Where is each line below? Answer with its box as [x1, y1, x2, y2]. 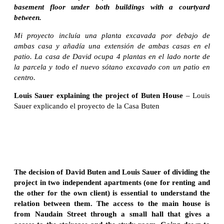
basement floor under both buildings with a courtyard [14, 2, 210, 11]
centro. [14, 73, 35, 81]
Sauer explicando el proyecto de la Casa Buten [14, 101, 159, 110]
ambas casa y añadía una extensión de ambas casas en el [14, 41, 210, 50]
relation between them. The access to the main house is [14, 199, 210, 207]
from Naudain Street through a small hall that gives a [14, 209, 210, 218]
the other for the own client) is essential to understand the [14, 188, 210, 197]
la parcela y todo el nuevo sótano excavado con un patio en [14, 62, 210, 71]
